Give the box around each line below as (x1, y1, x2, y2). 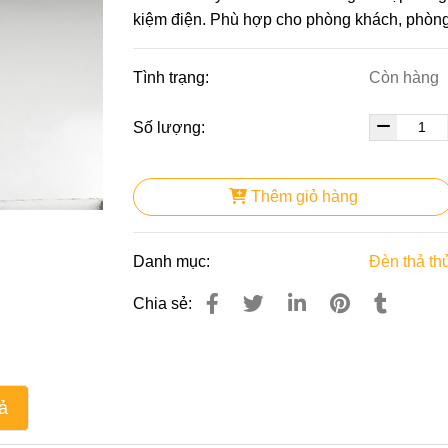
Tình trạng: (133, 68, 214, 86)
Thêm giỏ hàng (250, 187, 358, 205)
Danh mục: (133, 252, 215, 270)
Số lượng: (133, 118, 210, 136)
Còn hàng (369, 68, 440, 86)
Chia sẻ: (133, 294, 193, 312)
